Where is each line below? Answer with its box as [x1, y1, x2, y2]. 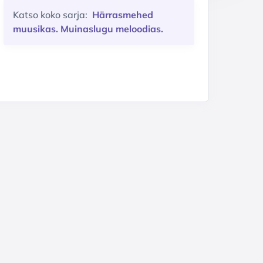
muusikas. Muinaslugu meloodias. [13, 22, 163, 35]
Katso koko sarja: [13, 8, 90, 21]
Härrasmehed [92, 8, 153, 21]
